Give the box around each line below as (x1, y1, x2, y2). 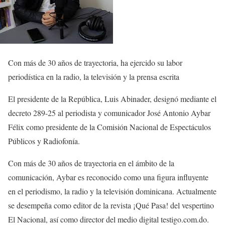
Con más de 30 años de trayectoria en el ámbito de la (8, 158, 174, 168)
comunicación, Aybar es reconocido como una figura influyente (8, 172, 208, 182)
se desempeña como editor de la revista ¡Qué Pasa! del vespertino (8, 200, 214, 210)
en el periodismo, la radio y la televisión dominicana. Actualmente (8, 186, 216, 196)
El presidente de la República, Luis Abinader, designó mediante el (8, 93, 216, 104)
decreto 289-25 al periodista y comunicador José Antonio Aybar (8, 107, 210, 118)
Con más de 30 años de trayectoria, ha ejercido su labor (8, 57, 182, 68)
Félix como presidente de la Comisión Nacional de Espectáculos (8, 122, 211, 132)
